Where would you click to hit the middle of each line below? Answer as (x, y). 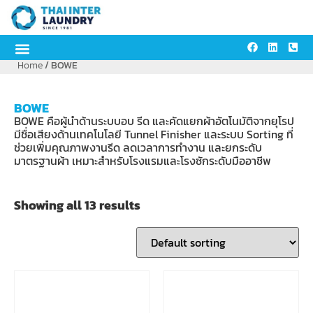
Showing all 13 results (77, 205)
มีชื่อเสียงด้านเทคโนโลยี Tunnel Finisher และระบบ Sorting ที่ (154, 134)
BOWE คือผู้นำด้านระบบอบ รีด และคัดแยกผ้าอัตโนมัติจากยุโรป (154, 121)
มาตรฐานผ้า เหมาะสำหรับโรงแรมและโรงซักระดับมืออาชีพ (143, 161)
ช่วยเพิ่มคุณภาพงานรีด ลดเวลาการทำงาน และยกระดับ (138, 147)
